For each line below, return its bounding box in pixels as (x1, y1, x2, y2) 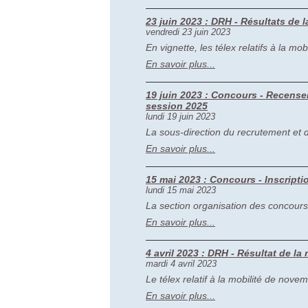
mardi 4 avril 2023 (146, 258, 217, 269)
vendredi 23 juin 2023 (146, 27, 230, 37)
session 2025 (146, 100, 208, 111)
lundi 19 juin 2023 (146, 111, 215, 122)
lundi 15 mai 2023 (146, 185, 216, 195)
